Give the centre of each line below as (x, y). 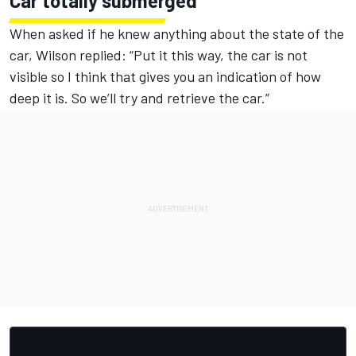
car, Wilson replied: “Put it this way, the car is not (159, 55)
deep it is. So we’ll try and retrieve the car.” (139, 98)
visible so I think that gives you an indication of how (165, 77)
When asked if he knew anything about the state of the (177, 34)
